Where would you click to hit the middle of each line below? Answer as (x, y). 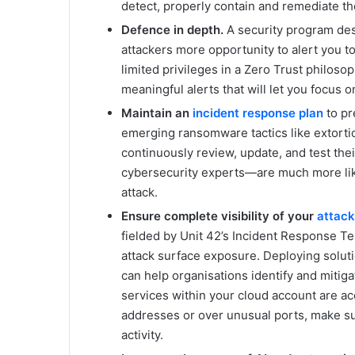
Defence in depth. (172, 29)
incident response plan (258, 113)
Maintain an (157, 113)
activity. (142, 334)
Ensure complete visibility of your (219, 216)
